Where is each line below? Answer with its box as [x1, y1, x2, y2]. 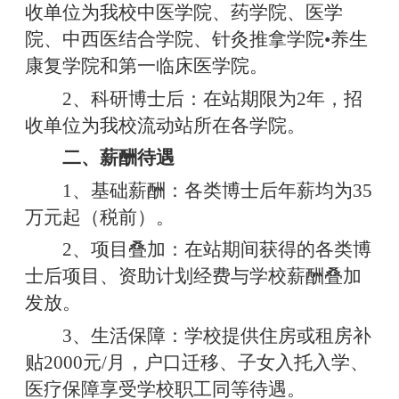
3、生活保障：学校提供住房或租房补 [53, 324, 371, 346]
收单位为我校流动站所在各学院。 [24, 114, 305, 136]
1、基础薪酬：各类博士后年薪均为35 [53, 179, 372, 201]
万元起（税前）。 [24, 206, 175, 228]
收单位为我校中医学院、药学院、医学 [24, 2, 343, 24]
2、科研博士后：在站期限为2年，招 [53, 87, 362, 110]
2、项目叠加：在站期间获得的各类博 [53, 239, 371, 261]
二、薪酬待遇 [53, 147, 175, 169]
